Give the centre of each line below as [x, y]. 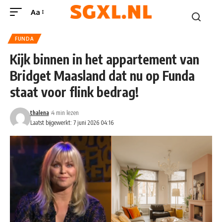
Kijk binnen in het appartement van [105, 59]
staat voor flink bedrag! [74, 92]
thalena [39, 113]
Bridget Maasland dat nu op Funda [102, 76]
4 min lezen [65, 113]
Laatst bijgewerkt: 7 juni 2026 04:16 [72, 123]
